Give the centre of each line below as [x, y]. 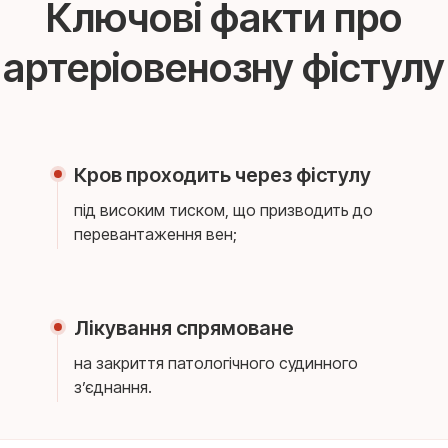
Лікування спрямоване [184, 328]
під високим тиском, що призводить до [224, 210]
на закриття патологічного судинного [216, 363]
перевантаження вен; [156, 234]
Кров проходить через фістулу [223, 175]
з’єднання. [113, 387]
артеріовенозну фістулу [224, 67]
